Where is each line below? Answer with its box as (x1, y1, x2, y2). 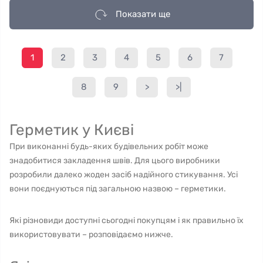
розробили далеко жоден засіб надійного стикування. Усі (9, 170, 238, 180)
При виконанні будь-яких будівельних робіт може (9, 141, 208, 151)
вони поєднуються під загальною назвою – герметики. (9, 184, 228, 194)
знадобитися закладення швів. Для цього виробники (9, 156, 220, 166)
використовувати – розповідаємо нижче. (9, 230, 173, 240)
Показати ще (115, 9, 170, 19)
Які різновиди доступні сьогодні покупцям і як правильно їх (9, 215, 244, 225)
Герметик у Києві (9, 121, 134, 139)
